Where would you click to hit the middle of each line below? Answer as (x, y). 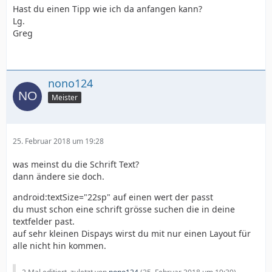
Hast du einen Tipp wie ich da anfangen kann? (107, 9)
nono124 (70, 83)
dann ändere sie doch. (59, 176)
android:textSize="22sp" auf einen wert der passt (113, 197)
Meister (65, 97)
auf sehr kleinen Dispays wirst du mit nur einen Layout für (132, 233)
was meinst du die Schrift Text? (76, 164)
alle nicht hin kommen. (59, 245)
